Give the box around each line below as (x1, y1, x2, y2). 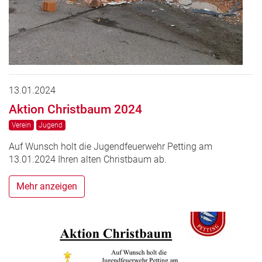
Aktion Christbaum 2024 (9, 101, 142, 116)
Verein (11, 120, 31, 129)
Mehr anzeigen (16, 180, 77, 192)
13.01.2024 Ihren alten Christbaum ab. (9, 153, 167, 165)
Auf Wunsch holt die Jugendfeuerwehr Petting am (9, 140, 212, 152)
